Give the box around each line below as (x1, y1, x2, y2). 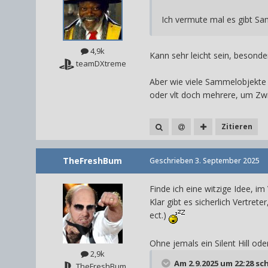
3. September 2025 (194, 155, 260, 166)
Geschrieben (149, 155, 195, 166)
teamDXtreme (74, 57, 126, 69)
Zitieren (221, 121, 252, 132)
